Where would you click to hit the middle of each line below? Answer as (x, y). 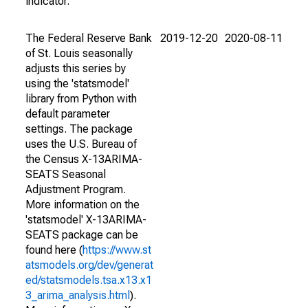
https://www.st (117, 250)
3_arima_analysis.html (78, 295)
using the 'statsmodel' (77, 84)
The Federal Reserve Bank (89, 38)
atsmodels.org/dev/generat (89, 265)
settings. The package (79, 129)
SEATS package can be (82, 235)
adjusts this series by (76, 68)
